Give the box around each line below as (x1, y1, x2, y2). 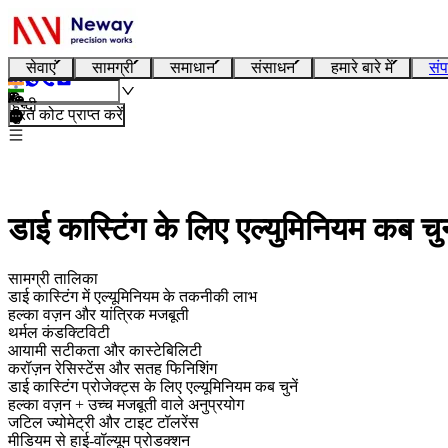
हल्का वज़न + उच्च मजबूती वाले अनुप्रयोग (8, 395, 244, 413)
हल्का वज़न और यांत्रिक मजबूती (8, 305, 189, 323)
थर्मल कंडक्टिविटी (8, 323, 110, 341)
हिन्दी (8, 97, 37, 114)
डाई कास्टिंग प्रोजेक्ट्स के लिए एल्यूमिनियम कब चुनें (8, 377, 298, 395)
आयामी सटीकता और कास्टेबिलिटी (8, 341, 202, 359)
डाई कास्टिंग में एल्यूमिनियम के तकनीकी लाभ (8, 287, 257, 305)
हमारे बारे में (331, 59, 393, 76)
